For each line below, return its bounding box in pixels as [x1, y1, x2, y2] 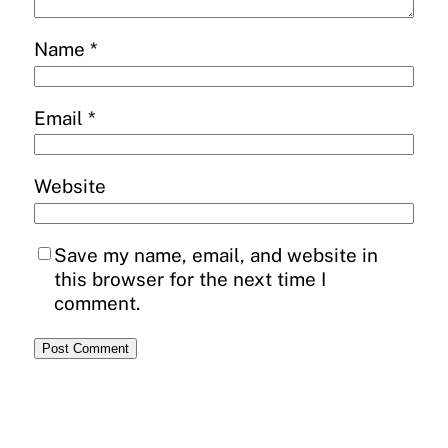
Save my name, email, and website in [54, 243, 378, 266]
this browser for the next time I [54, 267, 326, 290]
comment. [54, 291, 140, 314]
